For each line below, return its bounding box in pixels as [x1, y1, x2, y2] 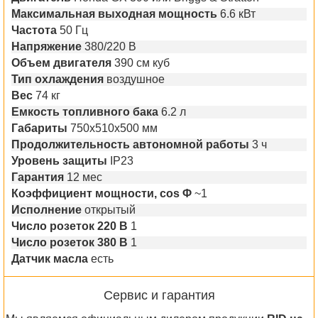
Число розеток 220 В [11, 220, 128, 232]
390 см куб [114, 57, 170, 69]
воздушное [106, 73, 165, 85]
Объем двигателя [11, 57, 111, 69]
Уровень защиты [11, 155, 107, 167]
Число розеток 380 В [11, 236, 128, 248]
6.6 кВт [220, 8, 256, 20]
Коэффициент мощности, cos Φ [11, 187, 192, 199]
